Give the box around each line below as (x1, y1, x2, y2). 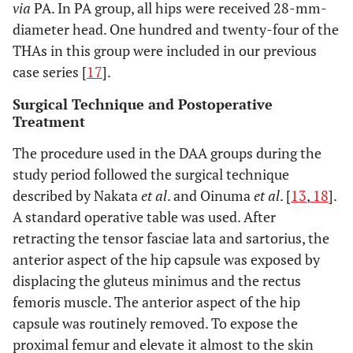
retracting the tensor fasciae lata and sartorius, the (13, 229, 329, 247)
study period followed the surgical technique (13, 165, 289, 184)
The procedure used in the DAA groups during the (13, 143, 321, 162)
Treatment (13, 112, 85, 131)
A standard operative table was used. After (13, 207, 276, 226)
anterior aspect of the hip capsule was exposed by (13, 250, 320, 269)
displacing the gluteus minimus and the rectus (13, 271, 301, 290)
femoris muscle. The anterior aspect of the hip (13, 292, 300, 311)
